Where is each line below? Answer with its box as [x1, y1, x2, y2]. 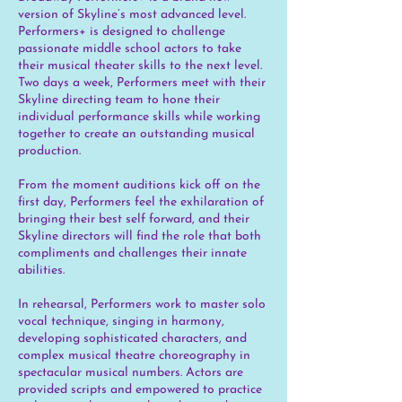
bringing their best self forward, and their [18, 212, 249, 226]
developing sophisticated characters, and [18, 331, 247, 345]
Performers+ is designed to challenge [18, 24, 225, 39]
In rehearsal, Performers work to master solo [18, 297, 266, 311]
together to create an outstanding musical [18, 127, 255, 141]
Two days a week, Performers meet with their [18, 75, 266, 90]
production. [18, 144, 81, 158]
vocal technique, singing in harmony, [18, 314, 224, 328]
